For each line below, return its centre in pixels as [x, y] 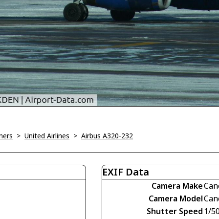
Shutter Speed [175, 211]
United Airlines [47, 136]
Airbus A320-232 [107, 136]
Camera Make [177, 186]
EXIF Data [126, 172]
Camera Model [176, 199]
